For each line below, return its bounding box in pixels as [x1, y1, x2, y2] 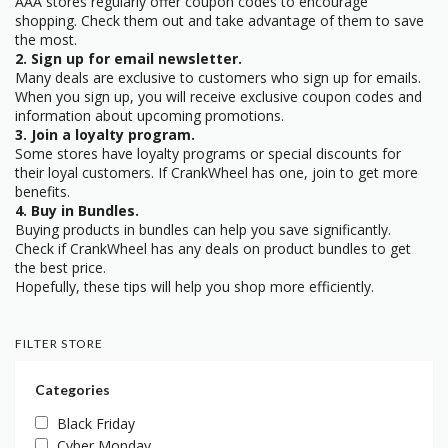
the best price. [15, 257, 106, 277]
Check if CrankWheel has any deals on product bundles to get [15, 238, 411, 258]
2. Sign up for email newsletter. [15, 48, 242, 68]
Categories [35, 380, 110, 398]
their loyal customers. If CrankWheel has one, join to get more [15, 162, 418, 182]
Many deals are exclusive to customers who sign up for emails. [15, 67, 421, 87]
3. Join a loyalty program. [15, 124, 195, 144]
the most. [15, 29, 77, 49]
